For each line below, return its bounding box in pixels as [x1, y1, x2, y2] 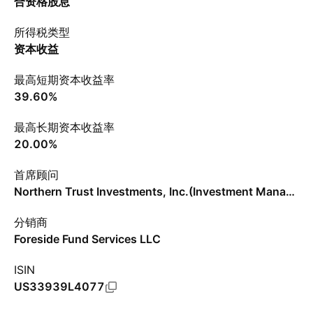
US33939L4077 [14, 279, 105, 293]
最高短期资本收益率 [14, 73, 115, 87]
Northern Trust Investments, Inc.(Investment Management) [286, 184, 295, 198]
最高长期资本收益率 [14, 120, 115, 134]
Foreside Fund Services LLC [14, 232, 161, 246]
